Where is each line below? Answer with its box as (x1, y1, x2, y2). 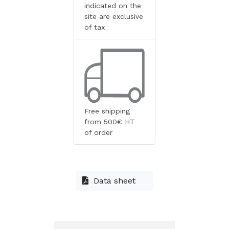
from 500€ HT (84, 117, 135, 126)
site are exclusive (84, 12, 143, 20)
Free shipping (84, 106, 130, 115)
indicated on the (84, 1, 141, 10)
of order (84, 128, 112, 136)
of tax (84, 22, 105, 31)
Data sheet (94, 175, 135, 186)
